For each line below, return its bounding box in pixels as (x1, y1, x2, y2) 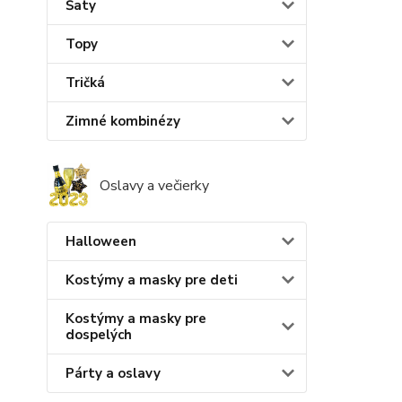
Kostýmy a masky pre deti (66, 270, 238, 289)
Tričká (66, 73, 105, 92)
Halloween (66, 232, 136, 250)
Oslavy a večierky (99, 175, 209, 196)
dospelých (66, 325, 132, 344)
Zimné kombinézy (66, 111, 180, 130)
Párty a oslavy (66, 363, 161, 382)
